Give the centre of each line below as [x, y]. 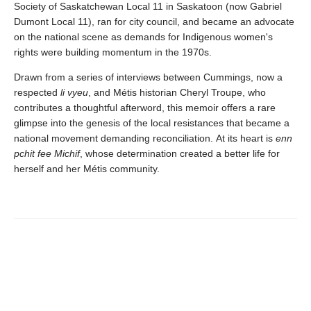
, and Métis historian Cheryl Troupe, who [177, 92]
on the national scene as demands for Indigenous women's [143, 37]
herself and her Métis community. [87, 169]
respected [37, 92]
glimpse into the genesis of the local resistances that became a [152, 123]
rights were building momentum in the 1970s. [113, 52]
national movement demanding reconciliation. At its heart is [145, 138]
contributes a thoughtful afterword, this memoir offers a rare [145, 108]
